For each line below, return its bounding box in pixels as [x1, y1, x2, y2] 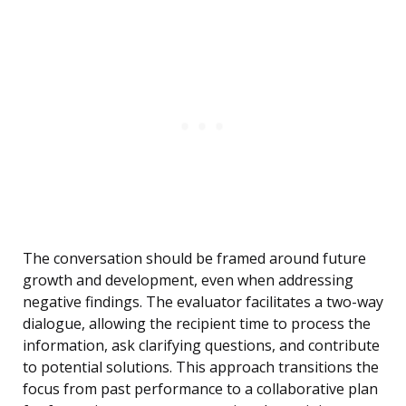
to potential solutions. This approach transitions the [23, 357, 379, 378]
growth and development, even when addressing [23, 270, 353, 291]
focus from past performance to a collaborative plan [23, 379, 378, 400]
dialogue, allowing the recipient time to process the [23, 314, 371, 334]
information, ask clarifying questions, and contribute [23, 335, 380, 356]
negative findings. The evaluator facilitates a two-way [23, 292, 383, 313]
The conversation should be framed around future [23, 248, 366, 269]
